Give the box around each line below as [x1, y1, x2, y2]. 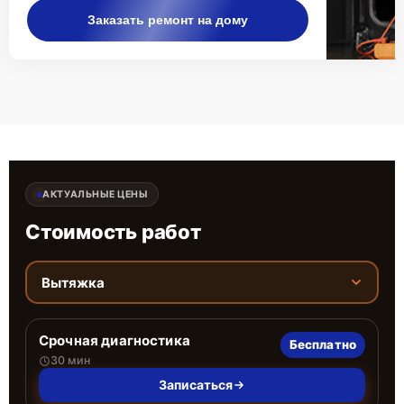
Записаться [159, 377, 233, 392]
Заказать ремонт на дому [87, 13, 248, 27]
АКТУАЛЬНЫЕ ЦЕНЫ [42, 188, 148, 200]
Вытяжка [41, 273, 105, 291]
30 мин [50, 353, 90, 367]
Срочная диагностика [39, 332, 190, 349]
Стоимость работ [25, 220, 201, 243]
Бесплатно [289, 337, 356, 352]
